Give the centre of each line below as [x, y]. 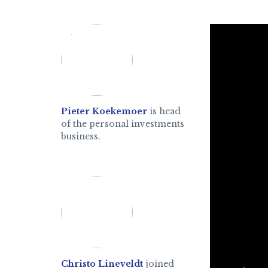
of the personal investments [123, 124]
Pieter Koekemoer [104, 111]
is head [164, 111]
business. [81, 136]
